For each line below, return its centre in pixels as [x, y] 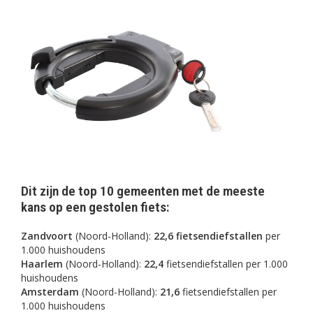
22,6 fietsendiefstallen [208, 236]
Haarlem [42, 264]
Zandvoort [47, 236]
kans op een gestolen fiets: [95, 208]
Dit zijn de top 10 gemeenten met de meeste [143, 191]
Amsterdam [50, 292]
